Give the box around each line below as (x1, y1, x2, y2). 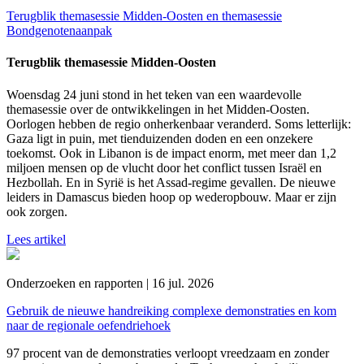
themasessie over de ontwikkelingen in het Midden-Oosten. (6, 102, 310, 116)
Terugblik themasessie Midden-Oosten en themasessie (6, 9, 282, 24)
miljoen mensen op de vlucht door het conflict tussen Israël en (6, 160, 322, 175)
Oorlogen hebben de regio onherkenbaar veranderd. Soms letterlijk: (6, 116, 351, 131)
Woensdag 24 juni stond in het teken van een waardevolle (6, 87, 301, 102)
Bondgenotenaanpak (6, 24, 112, 38)
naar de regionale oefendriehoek (6, 318, 171, 332)
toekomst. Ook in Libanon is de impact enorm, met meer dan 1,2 (6, 145, 336, 160)
